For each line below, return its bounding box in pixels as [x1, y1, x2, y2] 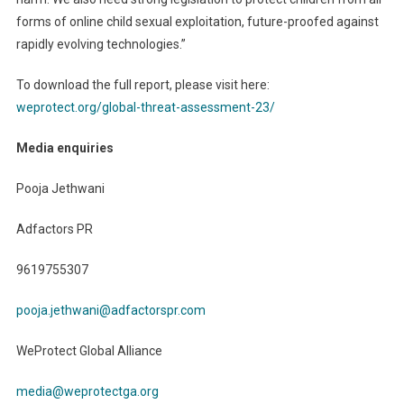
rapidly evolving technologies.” [15, 37, 186, 52]
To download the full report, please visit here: [15, 78, 270, 93]
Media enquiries [15, 141, 114, 156]
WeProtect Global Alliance [15, 344, 162, 359]
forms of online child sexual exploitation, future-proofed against [15, 14, 379, 30]
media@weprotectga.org [15, 384, 159, 399]
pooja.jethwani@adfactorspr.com [15, 303, 206, 318]
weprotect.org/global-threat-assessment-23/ [15, 100, 275, 115]
